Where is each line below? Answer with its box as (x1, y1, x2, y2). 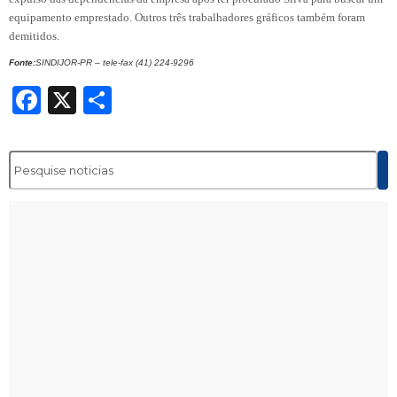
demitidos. (9, 28, 59, 43)
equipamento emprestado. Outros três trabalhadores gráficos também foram (9, 10, 365, 24)
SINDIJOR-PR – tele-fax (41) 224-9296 (35, 57, 194, 67)
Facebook (41, 82, 177, 117)
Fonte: (9, 57, 35, 67)
